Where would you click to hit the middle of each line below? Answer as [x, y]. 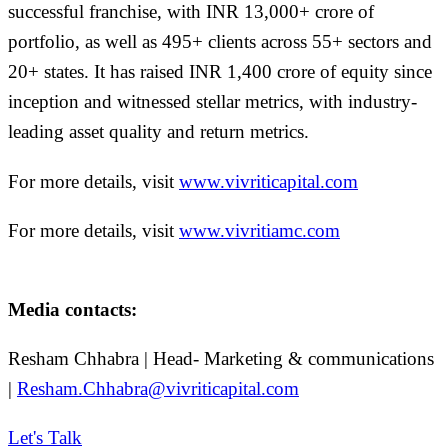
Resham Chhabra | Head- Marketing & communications [221, 359]
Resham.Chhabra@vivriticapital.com [158, 389]
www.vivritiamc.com [259, 230]
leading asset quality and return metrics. [158, 132]
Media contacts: [72, 310]
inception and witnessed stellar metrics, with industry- [212, 102]
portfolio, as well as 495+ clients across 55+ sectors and [220, 42]
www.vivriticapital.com [268, 181]
